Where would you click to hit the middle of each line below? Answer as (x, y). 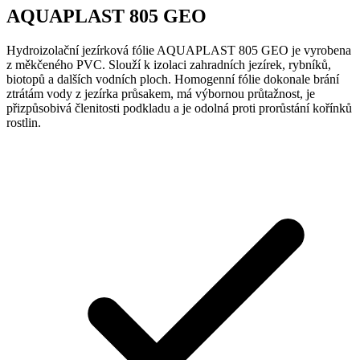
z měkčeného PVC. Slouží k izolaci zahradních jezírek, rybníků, (169, 64)
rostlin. (24, 122)
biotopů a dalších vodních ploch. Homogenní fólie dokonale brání (173, 79)
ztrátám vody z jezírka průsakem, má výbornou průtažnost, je (161, 93)
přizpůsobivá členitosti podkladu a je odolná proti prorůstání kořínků (179, 108)
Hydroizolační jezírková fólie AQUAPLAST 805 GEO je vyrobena (179, 50)
